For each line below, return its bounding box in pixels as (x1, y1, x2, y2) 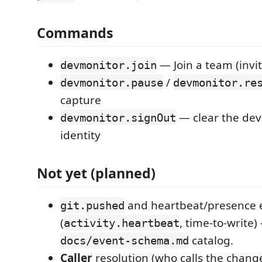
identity (60, 127, 101, 143)
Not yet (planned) (37, 164, 156, 182)
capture (60, 92, 101, 108)
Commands (37, 23, 113, 42)
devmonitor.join (60, 58, 157, 71)
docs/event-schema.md (60, 234, 189, 247)
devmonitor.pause (60, 75, 163, 89)
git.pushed (60, 199, 125, 212)
